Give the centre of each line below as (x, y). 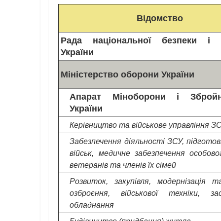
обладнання (92, 204)
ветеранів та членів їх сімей (123, 165)
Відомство (160, 18)
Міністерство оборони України (128, 74)
